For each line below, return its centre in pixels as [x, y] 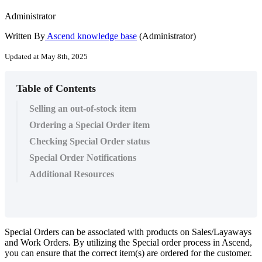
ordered [174, 253]
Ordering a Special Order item [89, 125]
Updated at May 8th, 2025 [46, 56]
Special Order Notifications [83, 157]
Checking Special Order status [89, 141]
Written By [25, 36]
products [162, 232]
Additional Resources [72, 174]
